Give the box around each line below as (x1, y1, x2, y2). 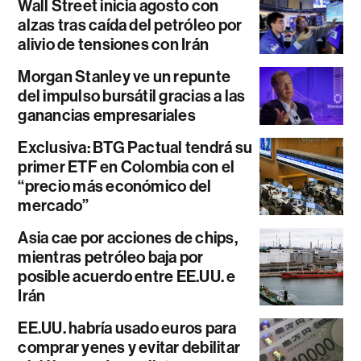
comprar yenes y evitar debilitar (18, 338, 241, 357)
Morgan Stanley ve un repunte (18, 67, 231, 86)
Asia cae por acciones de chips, (18, 228, 238, 247)
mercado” (18, 196, 89, 215)
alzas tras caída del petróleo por (18, 15, 243, 35)
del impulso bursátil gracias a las (18, 86, 246, 106)
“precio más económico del (18, 176, 212, 196)
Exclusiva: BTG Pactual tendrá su (18, 138, 253, 157)
